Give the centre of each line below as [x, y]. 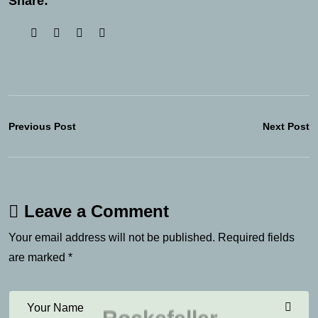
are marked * [40, 257]
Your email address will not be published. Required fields [152, 237]
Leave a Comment [97, 211]
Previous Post [42, 126]
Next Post [286, 126]
